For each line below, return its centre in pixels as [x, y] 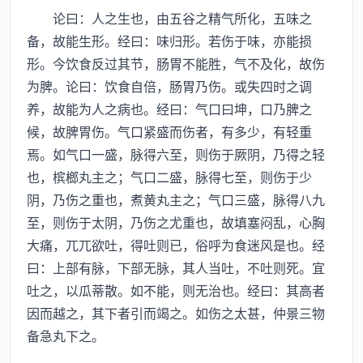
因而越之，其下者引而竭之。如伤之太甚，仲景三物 [176, 313]
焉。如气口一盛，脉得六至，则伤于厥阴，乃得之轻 [176, 154]
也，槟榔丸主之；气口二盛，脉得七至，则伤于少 [169, 177]
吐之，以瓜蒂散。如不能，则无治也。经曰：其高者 [176, 290]
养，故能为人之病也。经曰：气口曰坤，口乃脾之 [169, 109]
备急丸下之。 [66, 335]
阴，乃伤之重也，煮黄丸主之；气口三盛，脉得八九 [176, 199]
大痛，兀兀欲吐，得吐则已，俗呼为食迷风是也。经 [176, 245]
